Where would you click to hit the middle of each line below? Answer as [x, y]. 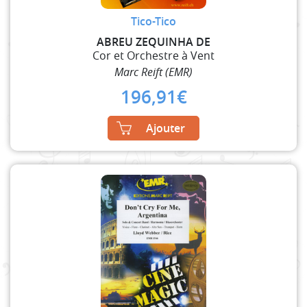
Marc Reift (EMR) [153, 72]
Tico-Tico [153, 21]
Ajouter [165, 128]
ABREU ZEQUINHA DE [153, 41]
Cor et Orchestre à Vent [153, 55]
